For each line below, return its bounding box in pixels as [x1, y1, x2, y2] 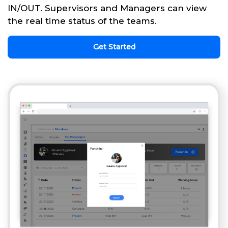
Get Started [93, 42, 135, 52]
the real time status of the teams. [8, 16, 157, 26]
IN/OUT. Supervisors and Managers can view [8, 3, 207, 14]
